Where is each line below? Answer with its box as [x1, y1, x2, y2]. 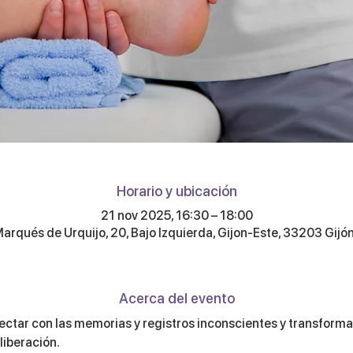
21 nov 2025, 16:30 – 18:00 [100, 208, 253, 223]
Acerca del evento [118, 290, 235, 307]
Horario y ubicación [116, 183, 237, 199]
